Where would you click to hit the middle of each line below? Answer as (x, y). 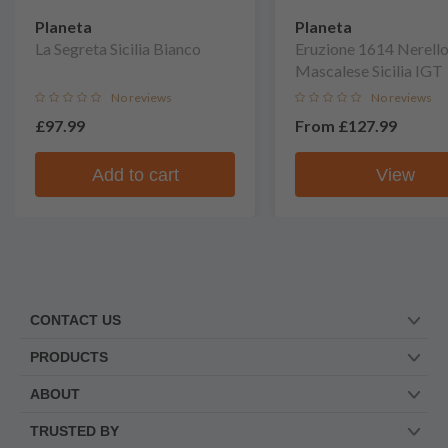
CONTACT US (75, 320)
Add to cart (135, 174)
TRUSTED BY (74, 431)
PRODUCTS (69, 357)
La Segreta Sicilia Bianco (118, 48)
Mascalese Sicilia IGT (369, 70)
